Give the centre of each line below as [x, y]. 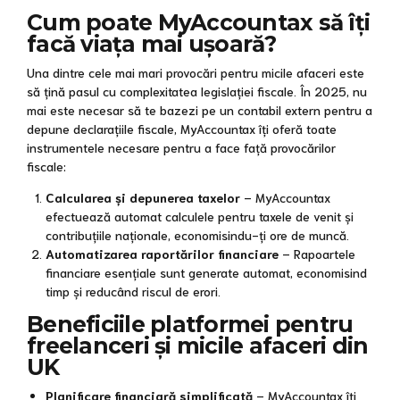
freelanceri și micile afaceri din [198, 345]
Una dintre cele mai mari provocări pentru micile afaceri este [196, 72]
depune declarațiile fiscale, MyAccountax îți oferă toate [182, 128]
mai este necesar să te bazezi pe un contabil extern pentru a [200, 109]
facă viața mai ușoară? [152, 43]
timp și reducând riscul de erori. [133, 291]
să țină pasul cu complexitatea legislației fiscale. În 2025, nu [197, 91]
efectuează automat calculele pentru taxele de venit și [200, 216]
